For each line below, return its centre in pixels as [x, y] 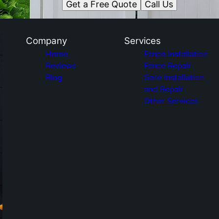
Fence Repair [167, 66]
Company [47, 41]
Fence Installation [175, 54]
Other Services [171, 101]
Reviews [61, 66]
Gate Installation [174, 77]
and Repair [163, 89]
